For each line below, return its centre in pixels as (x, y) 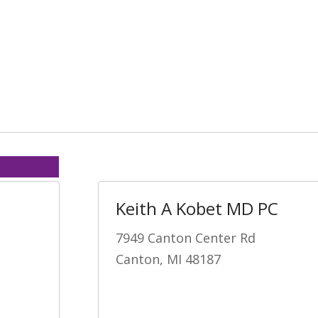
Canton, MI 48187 (168, 259)
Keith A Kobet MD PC (197, 208)
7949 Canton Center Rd (186, 237)
